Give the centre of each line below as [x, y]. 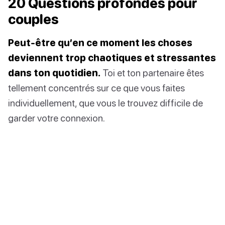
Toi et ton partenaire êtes [152, 72]
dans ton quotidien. [54, 72]
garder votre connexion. [57, 118]
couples [33, 19]
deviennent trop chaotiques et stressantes [112, 57]
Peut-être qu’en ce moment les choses [100, 42]
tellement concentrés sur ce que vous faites [96, 87]
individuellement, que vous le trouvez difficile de [105, 102]
